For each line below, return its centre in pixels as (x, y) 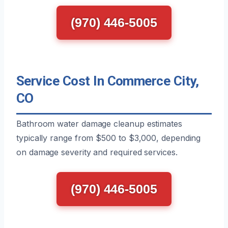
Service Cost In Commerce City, (108, 81)
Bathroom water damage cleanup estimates (99, 123)
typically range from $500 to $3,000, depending (109, 138)
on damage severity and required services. (97, 152)
